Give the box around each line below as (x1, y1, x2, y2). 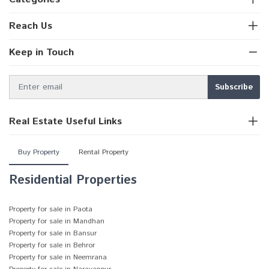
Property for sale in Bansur (9, 228, 97, 238)
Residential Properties (9, 172, 137, 189)
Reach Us (9, 19, 52, 33)
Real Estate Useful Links (9, 115, 122, 128)
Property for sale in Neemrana (9, 252, 107, 262)
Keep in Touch (9, 46, 74, 59)
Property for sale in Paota (9, 204, 92, 214)
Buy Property (18, 147, 59, 157)
